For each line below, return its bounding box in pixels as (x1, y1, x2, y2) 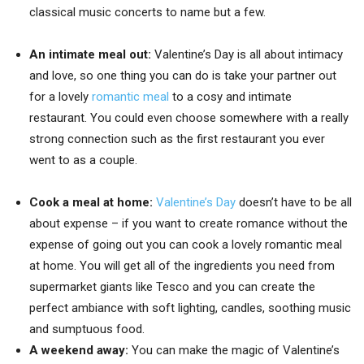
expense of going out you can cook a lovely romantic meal (29, 236, 342, 252)
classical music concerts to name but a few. (29, 4, 266, 19)
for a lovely (29, 89, 92, 104)
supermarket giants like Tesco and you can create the (29, 279, 315, 294)
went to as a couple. (29, 152, 137, 167)
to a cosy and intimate (169, 89, 292, 104)
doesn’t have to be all (236, 194, 352, 210)
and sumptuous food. (29, 321, 145, 336)
